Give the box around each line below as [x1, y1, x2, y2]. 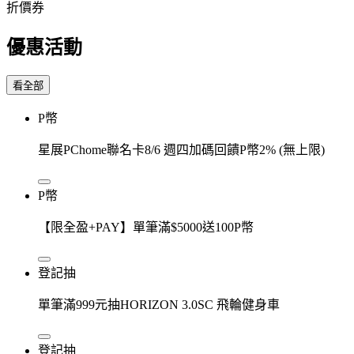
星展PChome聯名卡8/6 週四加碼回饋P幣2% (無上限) [38, 142, 325, 156]
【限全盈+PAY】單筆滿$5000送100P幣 [38, 220, 254, 234]
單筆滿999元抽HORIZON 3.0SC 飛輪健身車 [38, 297, 280, 311]
